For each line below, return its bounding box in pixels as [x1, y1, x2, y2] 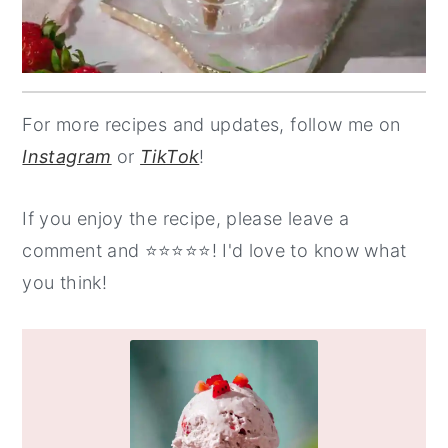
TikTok [140, 145, 200, 167]
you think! [22, 271, 107, 293]
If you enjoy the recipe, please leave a [22, 207, 350, 229]
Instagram [22, 145, 112, 167]
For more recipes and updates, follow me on [22, 113, 401, 135]
